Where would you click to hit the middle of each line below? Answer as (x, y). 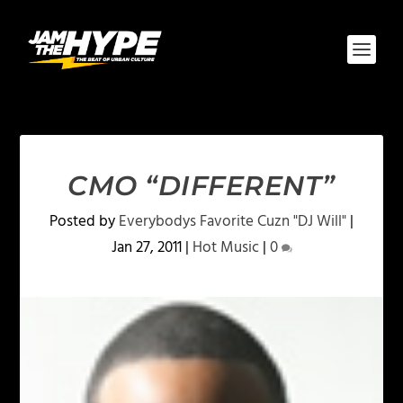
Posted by (84, 222)
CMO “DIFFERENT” (201, 186)
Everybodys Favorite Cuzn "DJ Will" (233, 222)
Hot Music (225, 248)
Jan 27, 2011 (146, 248)
